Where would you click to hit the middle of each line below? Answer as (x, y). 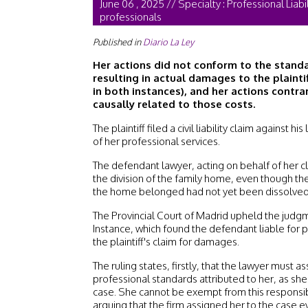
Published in (118, 42)
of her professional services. (156, 141)
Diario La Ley (168, 42)
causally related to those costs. (174, 104)
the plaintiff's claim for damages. (166, 242)
